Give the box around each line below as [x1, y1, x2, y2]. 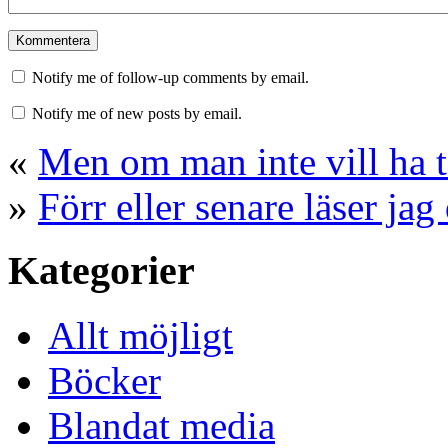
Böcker [48, 359, 161, 402]
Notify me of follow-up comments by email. [32, 68, 309, 86]
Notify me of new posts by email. [32, 104, 242, 122]
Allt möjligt [48, 314, 233, 357]
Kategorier [8, 248, 195, 294]
